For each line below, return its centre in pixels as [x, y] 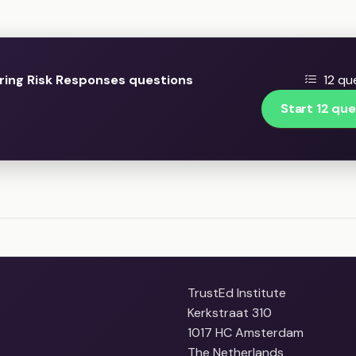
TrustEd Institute [237, 293]
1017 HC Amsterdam [246, 333]
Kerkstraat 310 [230, 313]
